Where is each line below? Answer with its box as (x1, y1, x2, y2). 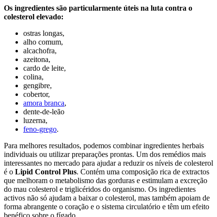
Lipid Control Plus (15, 167, 77, 176)
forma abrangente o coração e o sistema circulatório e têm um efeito (4, 202, 209, 211)
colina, (23, 72, 44, 81)
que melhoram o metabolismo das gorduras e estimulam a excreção (4, 176, 207, 185)
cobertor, (23, 90, 50, 98)
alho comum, (23, 37, 63, 46)
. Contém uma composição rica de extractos (77, 167, 209, 176)
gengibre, (23, 81, 52, 90)
